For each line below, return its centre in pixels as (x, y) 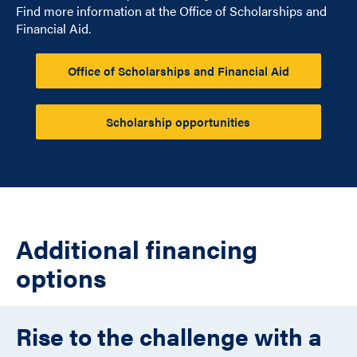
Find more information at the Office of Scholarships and (171, 11)
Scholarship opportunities (178, 122)
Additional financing (137, 248)
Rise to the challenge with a (169, 336)
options (61, 277)
